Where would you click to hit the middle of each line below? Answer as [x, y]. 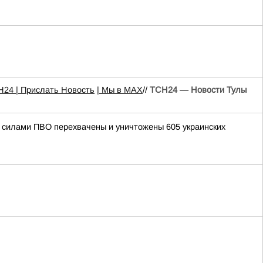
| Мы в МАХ [120, 90]
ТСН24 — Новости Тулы [198, 90]
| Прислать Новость [55, 90]
